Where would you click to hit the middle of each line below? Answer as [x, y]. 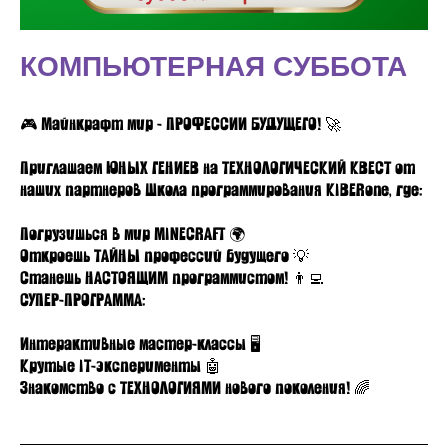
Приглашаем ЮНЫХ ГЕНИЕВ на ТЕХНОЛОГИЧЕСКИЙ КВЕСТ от [217, 169]
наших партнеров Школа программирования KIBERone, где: [221, 191]
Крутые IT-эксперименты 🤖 [120, 367]
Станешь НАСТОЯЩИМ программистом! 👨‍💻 [172, 279]
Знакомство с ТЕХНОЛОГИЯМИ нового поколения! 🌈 [195, 389]
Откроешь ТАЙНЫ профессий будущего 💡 [164, 257]
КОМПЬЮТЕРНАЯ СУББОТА [213, 66]
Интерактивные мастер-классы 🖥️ [140, 345]
